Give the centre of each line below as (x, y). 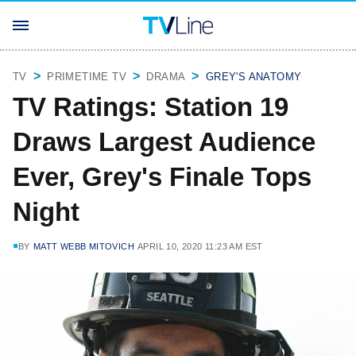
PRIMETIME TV (87, 77)
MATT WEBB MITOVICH (84, 246)
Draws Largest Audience (164, 142)
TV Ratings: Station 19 (151, 107)
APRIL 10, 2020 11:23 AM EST (200, 246)
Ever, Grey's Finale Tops (162, 177)
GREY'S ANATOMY (253, 77)
